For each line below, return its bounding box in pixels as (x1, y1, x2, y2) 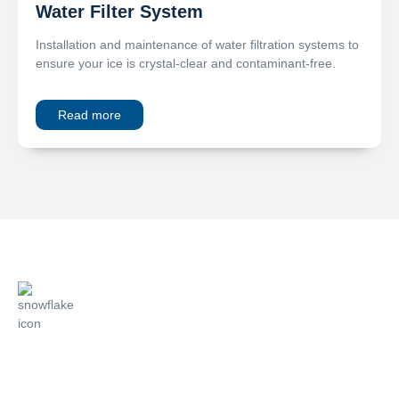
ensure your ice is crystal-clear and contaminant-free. (36, 55, 336, 70)
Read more (58, 107, 121, 122)
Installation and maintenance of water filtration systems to (36, 37, 359, 52)
